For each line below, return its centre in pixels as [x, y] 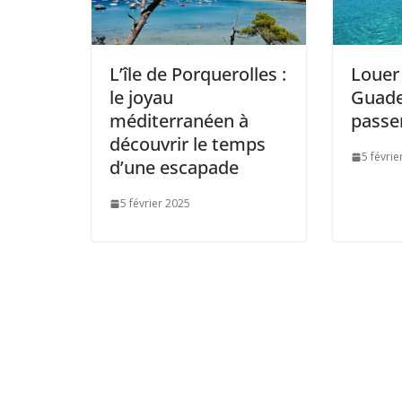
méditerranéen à [179, 121]
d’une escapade [174, 168]
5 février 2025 [155, 204]
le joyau [141, 98]
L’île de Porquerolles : [198, 74]
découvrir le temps [188, 144]
